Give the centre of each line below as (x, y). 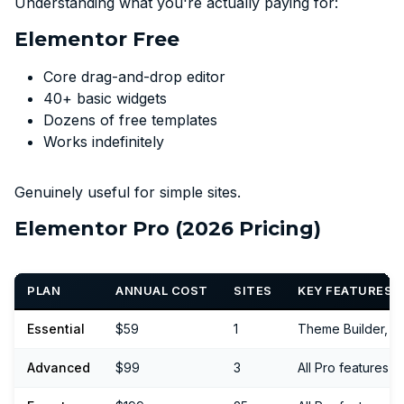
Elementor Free (97, 39)
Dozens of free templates (130, 119)
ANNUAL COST (162, 290)
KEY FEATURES (345, 290)
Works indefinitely (104, 141)
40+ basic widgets (105, 98)
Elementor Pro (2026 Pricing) (168, 228)
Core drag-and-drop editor (134, 76)
